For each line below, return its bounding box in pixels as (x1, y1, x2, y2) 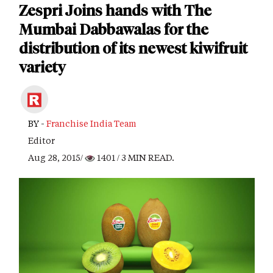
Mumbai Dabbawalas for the (19, 21, 208, 38)
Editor (28, 135, 55, 146)
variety (19, 58, 66, 76)
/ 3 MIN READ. (115, 152, 174, 163)
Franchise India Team (46, 118, 136, 129)
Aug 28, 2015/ (28, 152, 85, 163)
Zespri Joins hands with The (19, 2, 211, 19)
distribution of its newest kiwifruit (19, 40, 247, 57)
